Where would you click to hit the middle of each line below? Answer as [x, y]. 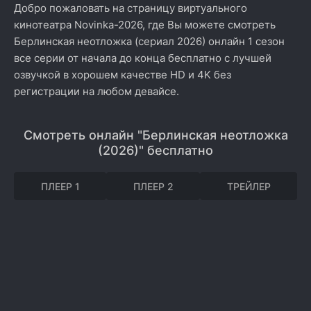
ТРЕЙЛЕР [249, 186]
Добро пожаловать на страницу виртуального [131, 8]
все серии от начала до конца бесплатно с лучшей [143, 58]
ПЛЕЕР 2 [153, 186]
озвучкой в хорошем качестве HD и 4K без [123, 75]
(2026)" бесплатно [155, 150]
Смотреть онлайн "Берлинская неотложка [155, 135]
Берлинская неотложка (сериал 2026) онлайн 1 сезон [149, 41]
